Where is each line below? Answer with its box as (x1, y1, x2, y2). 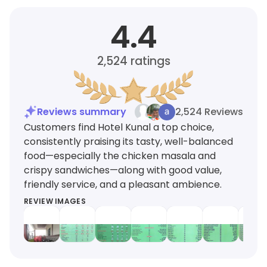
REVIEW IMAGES (24, 196, 86, 206)
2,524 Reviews (175, 105, 243, 119)
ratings (127, 53, 170, 69)
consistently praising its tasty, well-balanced (24, 135, 233, 148)
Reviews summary (37, 105, 126, 119)
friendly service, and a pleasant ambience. (24, 178, 222, 191)
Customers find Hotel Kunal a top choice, (24, 120, 214, 134)
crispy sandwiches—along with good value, (24, 163, 222, 177)
